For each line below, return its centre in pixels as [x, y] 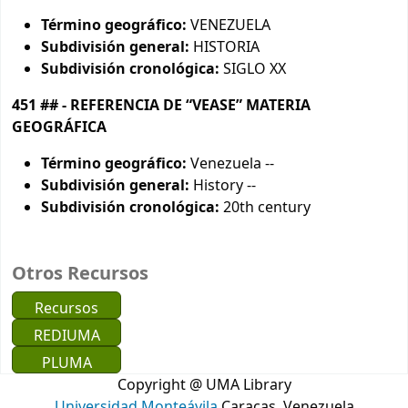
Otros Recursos [80, 274]
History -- [223, 186]
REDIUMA [66, 337]
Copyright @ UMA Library [204, 386]
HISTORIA [224, 48]
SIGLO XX [253, 70]
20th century [265, 208]
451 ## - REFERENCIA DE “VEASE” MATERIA [161, 106]
